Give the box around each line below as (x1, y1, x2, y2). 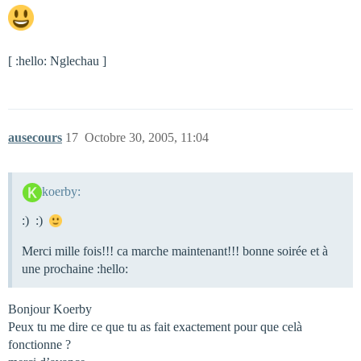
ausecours (8, 131, 62, 144)
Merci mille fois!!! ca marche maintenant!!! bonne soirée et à (22, 243, 328, 258)
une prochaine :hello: (22, 261, 128, 276)
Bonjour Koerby (8, 301, 92, 316)
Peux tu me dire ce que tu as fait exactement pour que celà (8, 319, 302, 334)
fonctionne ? (8, 337, 71, 351)
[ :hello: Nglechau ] (8, 54, 106, 68)
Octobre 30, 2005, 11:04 (85, 131, 209, 144)
